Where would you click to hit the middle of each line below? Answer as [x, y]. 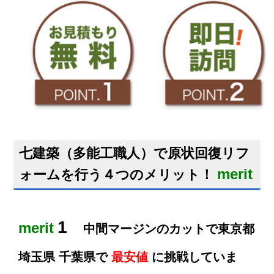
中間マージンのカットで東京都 [169, 228]
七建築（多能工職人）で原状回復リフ [135, 153]
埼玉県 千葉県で [63, 257]
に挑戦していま [195, 257]
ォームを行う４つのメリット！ [117, 174]
